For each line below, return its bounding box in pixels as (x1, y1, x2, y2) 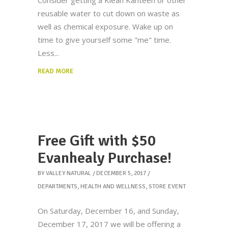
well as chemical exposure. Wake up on (38, 21, 173, 32)
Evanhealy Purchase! (38, 149, 172, 168)
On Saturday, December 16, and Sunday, (38, 206, 179, 216)
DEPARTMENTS (38, 183, 77, 191)
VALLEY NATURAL (46, 169, 91, 178)
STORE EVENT (149, 183, 186, 191)
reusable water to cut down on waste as (38, 8, 180, 19)
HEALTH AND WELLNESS (80, 183, 146, 191)
